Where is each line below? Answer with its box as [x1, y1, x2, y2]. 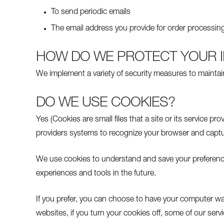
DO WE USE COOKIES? [36, 96, 175, 111]
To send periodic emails [51, 8, 130, 17]
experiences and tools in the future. [36, 170, 156, 178]
